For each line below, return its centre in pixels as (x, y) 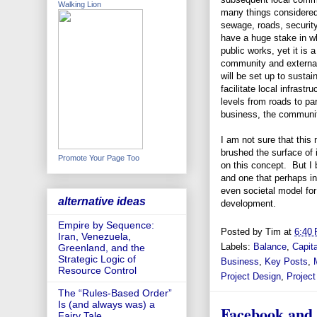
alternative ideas (102, 202)
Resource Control (97, 271)
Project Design (251, 276)
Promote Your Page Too (99, 157)
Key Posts (286, 261)
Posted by (243, 231)
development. (248, 204)
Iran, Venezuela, (94, 237)
